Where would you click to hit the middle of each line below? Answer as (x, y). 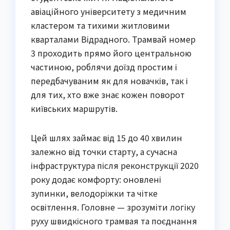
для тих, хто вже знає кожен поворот (108, 94)
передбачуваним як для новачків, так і (109, 80)
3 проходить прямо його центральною (111, 53)
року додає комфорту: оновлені (96, 179)
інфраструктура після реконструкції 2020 (115, 165)
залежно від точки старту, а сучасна (104, 151)
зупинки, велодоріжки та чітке (94, 193)
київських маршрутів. (74, 108)
